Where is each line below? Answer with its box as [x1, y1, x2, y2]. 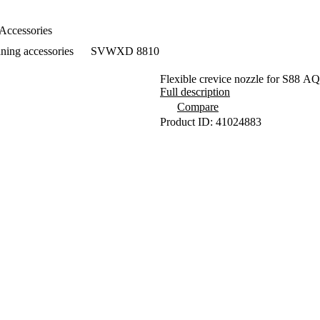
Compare [177, 101, 219, 113]
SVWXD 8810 [91, 45, 159, 57]
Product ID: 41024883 [160, 116, 261, 128]
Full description [160, 86, 230, 98]
